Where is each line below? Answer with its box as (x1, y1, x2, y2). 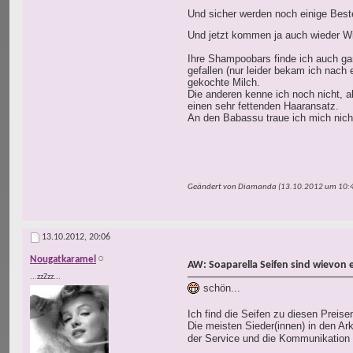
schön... (200, 282, 240, 295)
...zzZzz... (30, 273, 61, 282)
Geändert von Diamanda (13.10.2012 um (188, 183, 338, 192)
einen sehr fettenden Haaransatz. (188, 100, 339, 113)
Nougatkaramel (30, 255, 96, 266)
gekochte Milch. (188, 76, 260, 89)
